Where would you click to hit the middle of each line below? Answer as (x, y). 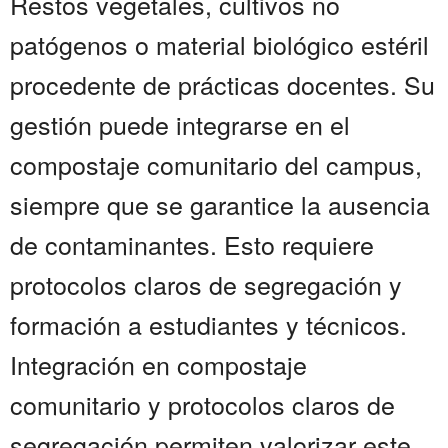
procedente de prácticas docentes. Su (222, 84)
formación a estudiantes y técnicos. (208, 324)
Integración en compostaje (158, 364)
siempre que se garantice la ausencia (220, 204)
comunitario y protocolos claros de (202, 404)
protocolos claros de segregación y (206, 284)
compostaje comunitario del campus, (216, 164)
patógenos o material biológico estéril (219, 44)
